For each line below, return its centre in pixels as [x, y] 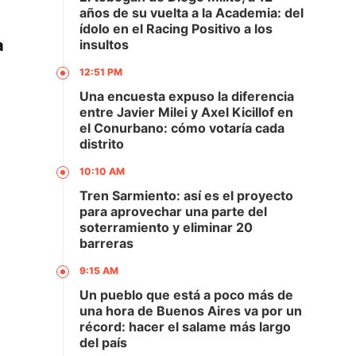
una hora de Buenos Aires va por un [191, 311]
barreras [106, 243]
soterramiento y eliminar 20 [166, 227]
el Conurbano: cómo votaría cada [182, 128]
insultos [104, 44]
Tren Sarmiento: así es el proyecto [186, 195]
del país [103, 342]
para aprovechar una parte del [173, 211]
